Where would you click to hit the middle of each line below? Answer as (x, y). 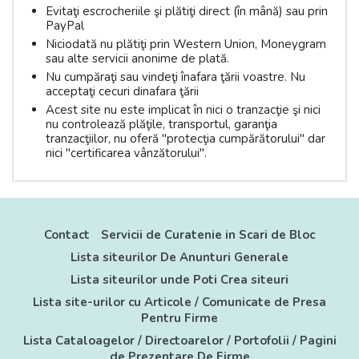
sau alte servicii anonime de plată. (137, 59)
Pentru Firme (179, 319)
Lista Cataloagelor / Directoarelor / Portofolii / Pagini (179, 341)
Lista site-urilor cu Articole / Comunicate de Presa (179, 303)
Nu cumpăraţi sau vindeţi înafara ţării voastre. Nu (175, 77)
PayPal (65, 26)
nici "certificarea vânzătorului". (126, 153)
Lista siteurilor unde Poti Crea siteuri (179, 280)
